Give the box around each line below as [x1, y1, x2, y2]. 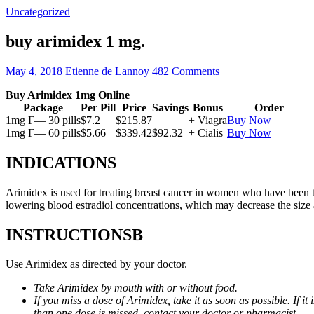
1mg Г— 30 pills [6, 114, 81, 126]
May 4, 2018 [6, 64, 62, 77]
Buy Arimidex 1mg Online [6, 88, 130, 101]
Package [23, 101, 63, 114]
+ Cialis [189, 126, 223, 139]
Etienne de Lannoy [65, 64, 149, 77]
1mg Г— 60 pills [6, 126, 81, 139]
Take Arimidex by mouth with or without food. [34, 282, 238, 294]
